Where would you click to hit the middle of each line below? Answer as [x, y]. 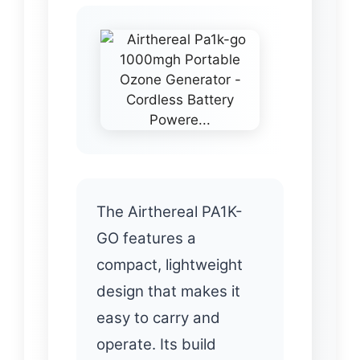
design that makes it [168, 291]
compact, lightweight [170, 264]
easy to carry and [158, 317]
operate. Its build [156, 344]
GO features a [146, 238]
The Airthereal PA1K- [170, 211]
